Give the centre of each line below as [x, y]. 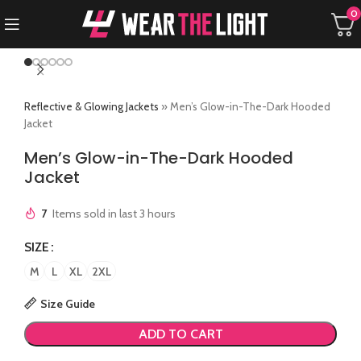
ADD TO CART [180, 334]
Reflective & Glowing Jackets [91, 106]
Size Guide [67, 303]
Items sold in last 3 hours [114, 213]
